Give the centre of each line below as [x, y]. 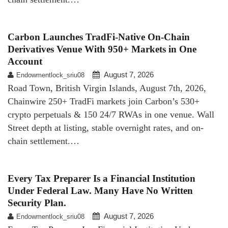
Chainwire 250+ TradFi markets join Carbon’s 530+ [104, 101]
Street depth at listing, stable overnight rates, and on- [106, 127]
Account [25, 61]
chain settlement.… [44, 141]
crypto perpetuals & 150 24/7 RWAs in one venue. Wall [111, 114]
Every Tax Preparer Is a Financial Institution [102, 178]
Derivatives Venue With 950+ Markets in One [102, 49]
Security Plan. [37, 203]
